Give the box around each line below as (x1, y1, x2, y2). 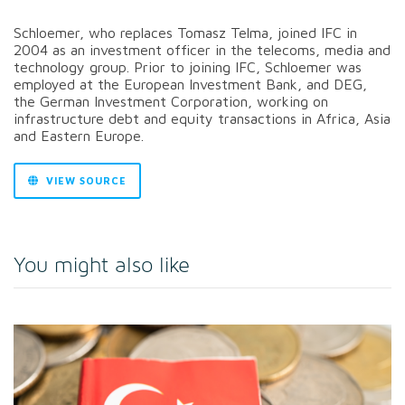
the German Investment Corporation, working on (14, 92, 328, 109)
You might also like (14, 254, 190, 277)
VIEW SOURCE (42, 174, 127, 186)
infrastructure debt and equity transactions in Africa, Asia (14, 109, 391, 127)
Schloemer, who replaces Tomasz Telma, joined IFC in (14, 24, 357, 41)
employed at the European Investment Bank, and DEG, (14, 75, 367, 92)
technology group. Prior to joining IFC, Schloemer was (14, 58, 362, 75)
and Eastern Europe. (14, 127, 144, 144)
